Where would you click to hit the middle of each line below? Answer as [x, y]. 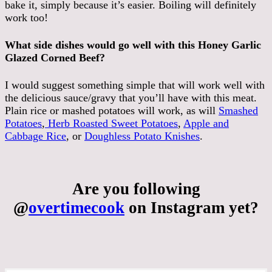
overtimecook [76, 208]
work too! [26, 17]
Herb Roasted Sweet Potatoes [111, 123]
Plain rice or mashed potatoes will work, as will [112, 110]
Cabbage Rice [36, 136]
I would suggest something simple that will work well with [135, 85]
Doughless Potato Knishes [142, 136]
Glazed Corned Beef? [55, 57]
